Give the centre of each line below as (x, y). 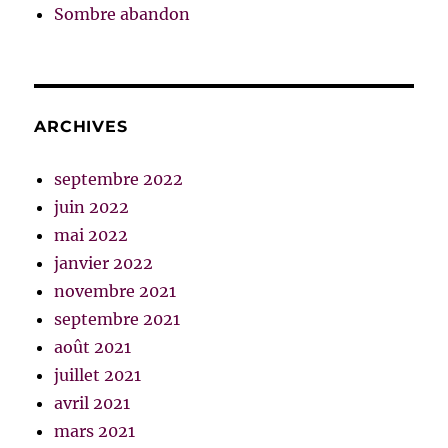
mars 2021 (95, 431)
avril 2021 (92, 403)
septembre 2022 (119, 179)
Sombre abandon (122, 14)
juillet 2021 (98, 375)
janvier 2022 (104, 263)
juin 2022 (92, 207)
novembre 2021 (115, 291)
